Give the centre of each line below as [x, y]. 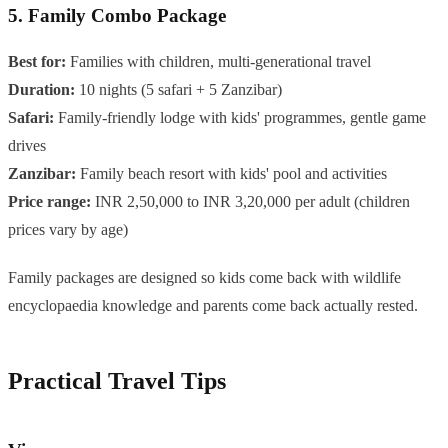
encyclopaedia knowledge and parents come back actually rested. [213, 306]
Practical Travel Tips [117, 381]
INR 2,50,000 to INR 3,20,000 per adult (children [250, 202]
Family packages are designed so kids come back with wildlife [204, 278]
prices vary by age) [68, 230]
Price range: [49, 202]
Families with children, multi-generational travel [218, 62]
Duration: [41, 90]
